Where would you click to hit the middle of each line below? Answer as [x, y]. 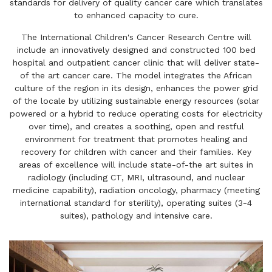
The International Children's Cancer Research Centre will [136, 37]
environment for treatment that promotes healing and [136, 139]
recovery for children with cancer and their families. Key [136, 151]
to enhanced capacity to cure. [136, 15]
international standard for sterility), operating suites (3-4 [136, 202]
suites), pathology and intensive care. [136, 215]
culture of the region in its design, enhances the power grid [136, 88]
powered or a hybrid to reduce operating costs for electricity [136, 113]
